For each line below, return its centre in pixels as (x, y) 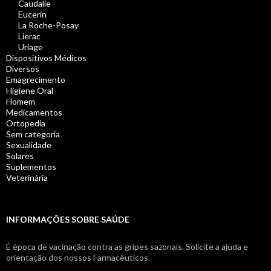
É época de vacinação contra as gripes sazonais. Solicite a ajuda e (127, 247)
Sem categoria (33, 134)
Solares (20, 156)
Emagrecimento (36, 80)
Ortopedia (26, 123)
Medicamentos (34, 113)
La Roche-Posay (48, 25)
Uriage (31, 47)
